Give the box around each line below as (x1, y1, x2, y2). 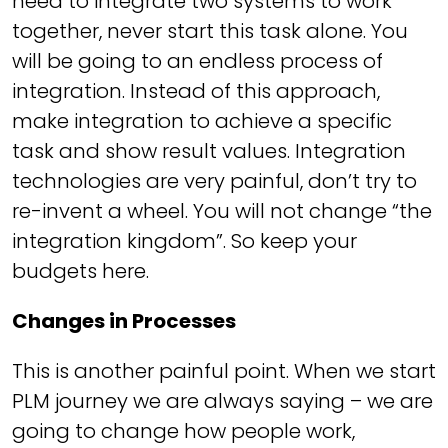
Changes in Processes (12, 307, 236, 335)
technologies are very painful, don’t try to (12, 167, 417, 195)
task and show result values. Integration (12, 137, 406, 165)
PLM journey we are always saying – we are (12, 387, 433, 415)
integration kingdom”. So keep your (12, 227, 357, 255)
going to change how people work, (12, 417, 355, 445)
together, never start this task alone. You (12, 17, 408, 45)
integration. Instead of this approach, (12, 77, 380, 105)
